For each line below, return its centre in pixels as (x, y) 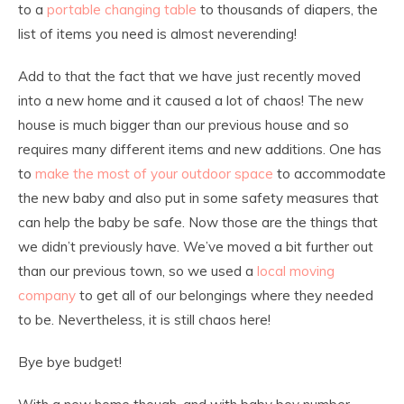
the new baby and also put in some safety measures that (198, 198)
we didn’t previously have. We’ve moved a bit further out (196, 247)
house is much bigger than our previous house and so (184, 125)
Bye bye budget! (70, 362)
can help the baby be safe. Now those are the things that (198, 222)
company (47, 295)
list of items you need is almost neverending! (157, 34)
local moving (296, 271)
